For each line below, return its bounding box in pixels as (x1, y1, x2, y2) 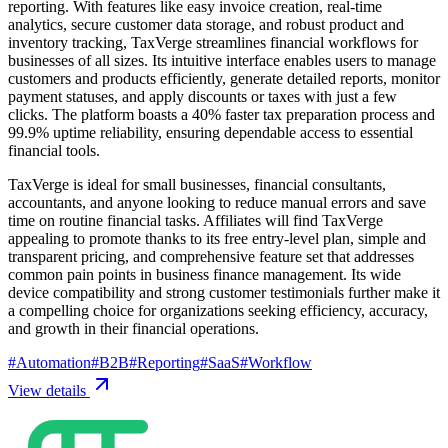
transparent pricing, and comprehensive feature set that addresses (8, 247, 414, 265)
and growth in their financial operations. (8, 319, 259, 337)
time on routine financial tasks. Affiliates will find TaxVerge (8, 211, 383, 229)
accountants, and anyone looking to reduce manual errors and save (8, 193, 426, 211)
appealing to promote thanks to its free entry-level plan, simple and (8, 229, 426, 247)
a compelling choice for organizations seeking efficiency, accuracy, (8, 301, 428, 319)
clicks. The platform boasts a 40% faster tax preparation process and (8, 105, 435, 123)
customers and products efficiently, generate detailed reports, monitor (8, 69, 440, 87)
